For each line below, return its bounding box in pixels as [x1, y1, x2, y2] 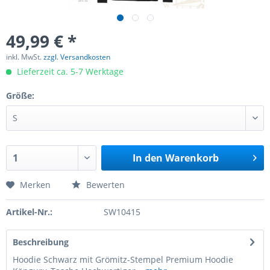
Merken [20, 179, 51, 190]
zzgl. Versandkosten [43, 52, 110, 62]
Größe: [6, 90, 34, 101]
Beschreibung [13, 236, 69, 248]
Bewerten [84, 179, 125, 190]
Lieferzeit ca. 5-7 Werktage [14, 66, 124, 77]
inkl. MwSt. [6, 52, 43, 62]
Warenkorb [165, 151, 219, 165]
